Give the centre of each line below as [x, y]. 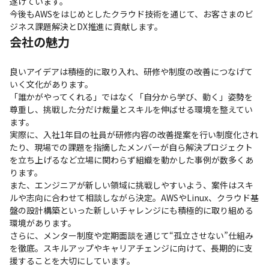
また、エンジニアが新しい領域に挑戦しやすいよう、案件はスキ [131, 185]
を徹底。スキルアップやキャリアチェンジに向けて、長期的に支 [131, 248]
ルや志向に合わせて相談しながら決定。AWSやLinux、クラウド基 [134, 197]
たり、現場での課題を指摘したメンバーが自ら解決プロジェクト [131, 147]
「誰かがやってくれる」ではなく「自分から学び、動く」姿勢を [131, 96]
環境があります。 [43, 222]
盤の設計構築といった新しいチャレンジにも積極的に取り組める [131, 210]
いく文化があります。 [51, 84]
